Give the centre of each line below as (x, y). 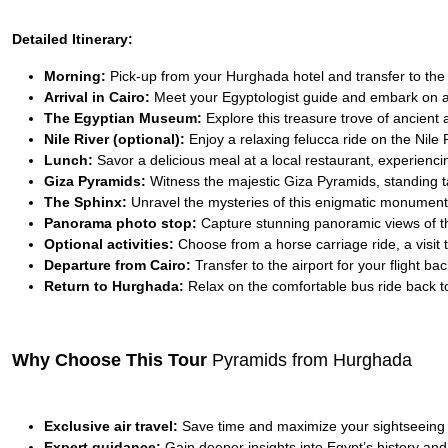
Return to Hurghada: (114, 286)
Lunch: (68, 160)
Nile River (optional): (114, 139)
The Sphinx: (85, 202)
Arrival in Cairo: (97, 97)
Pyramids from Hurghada (312, 360)
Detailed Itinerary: (72, 39)
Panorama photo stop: (120, 223)
